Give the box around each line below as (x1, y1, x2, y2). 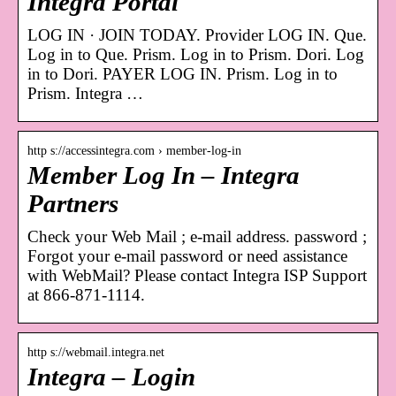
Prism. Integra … (27, 84, 143, 103)
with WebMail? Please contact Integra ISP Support (27, 266, 367, 286)
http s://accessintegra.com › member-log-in (27, 144, 241, 158)
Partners (27, 190, 118, 218)
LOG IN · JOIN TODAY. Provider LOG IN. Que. (27, 26, 367, 45)
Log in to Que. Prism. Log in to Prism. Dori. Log (27, 45, 364, 65)
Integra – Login (27, 363, 195, 392)
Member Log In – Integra (27, 162, 300, 190)
